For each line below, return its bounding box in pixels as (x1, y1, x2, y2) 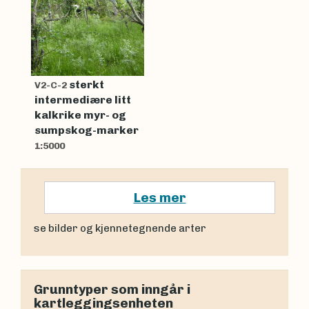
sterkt (69, 78, 104, 92)
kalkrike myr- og (34, 108, 126, 122)
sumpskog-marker (34, 123, 139, 137)
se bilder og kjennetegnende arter (34, 221, 206, 235)
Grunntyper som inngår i (34, 281, 190, 298)
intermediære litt (34, 93, 131, 107)
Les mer (133, 190, 186, 206)
